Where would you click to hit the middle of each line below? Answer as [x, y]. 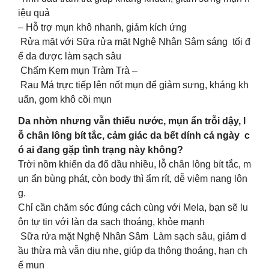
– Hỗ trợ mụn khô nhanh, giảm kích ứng [102, 28]
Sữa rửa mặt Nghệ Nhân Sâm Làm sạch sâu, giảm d [132, 237]
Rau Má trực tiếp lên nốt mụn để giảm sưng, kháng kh [133, 85]
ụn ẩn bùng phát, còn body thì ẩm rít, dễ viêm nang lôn [133, 179]
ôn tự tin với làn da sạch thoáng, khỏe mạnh [113, 222]
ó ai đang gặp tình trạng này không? [101, 150]
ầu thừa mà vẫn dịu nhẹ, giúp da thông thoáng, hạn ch [133, 251]
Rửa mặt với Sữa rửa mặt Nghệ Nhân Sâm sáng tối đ [134, 42]
